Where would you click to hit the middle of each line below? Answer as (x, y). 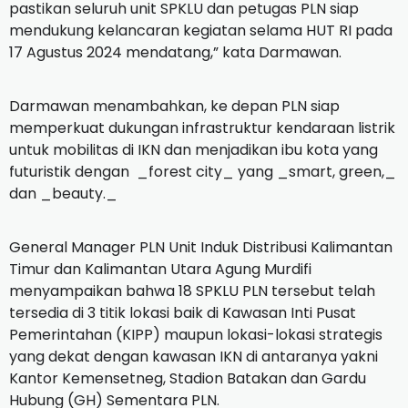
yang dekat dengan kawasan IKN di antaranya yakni (194, 356)
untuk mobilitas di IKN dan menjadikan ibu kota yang (194, 149)
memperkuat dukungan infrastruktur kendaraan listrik (202, 127)
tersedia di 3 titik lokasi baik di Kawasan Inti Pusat (183, 312)
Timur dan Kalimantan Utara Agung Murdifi (160, 269)
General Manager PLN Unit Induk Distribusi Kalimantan (201, 247)
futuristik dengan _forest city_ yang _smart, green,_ (203, 171)
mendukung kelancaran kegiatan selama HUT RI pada (201, 30)
